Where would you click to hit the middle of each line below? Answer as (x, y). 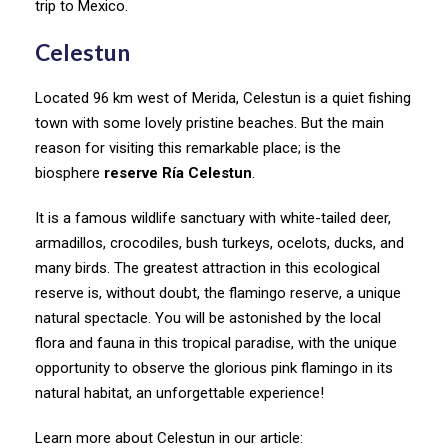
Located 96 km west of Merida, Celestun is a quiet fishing (223, 97)
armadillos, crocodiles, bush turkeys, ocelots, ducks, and (219, 242)
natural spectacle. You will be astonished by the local (208, 317)
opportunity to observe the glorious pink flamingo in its (214, 367)
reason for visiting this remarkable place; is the (188, 147)
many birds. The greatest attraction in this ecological (207, 267)
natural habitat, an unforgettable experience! (179, 392)
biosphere (69, 172)
